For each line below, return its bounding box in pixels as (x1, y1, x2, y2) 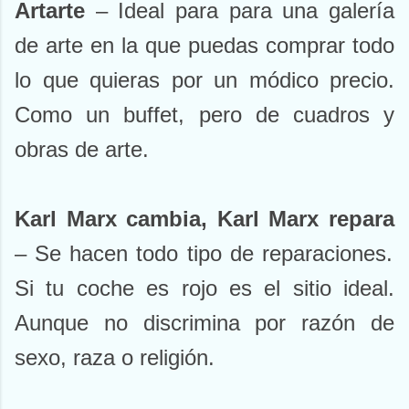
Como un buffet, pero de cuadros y (15, 102, 394, 128)
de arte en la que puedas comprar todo (15, 33, 394, 58)
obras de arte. (15, 137, 149, 163)
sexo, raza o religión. (15, 345, 215, 371)
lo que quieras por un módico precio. (15, 68, 394, 93)
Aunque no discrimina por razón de (15, 310, 394, 336)
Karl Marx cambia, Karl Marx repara (15, 206, 394, 232)
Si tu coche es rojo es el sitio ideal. (15, 276, 394, 301)
